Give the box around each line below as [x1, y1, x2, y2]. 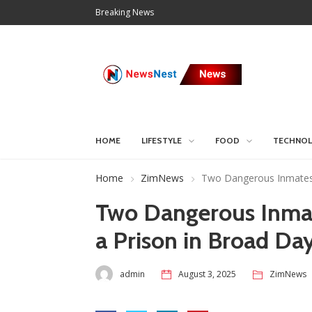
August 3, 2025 [178, 267, 236, 280]
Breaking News [95, 6, 154, 18]
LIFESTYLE [141, 135, 182, 146]
